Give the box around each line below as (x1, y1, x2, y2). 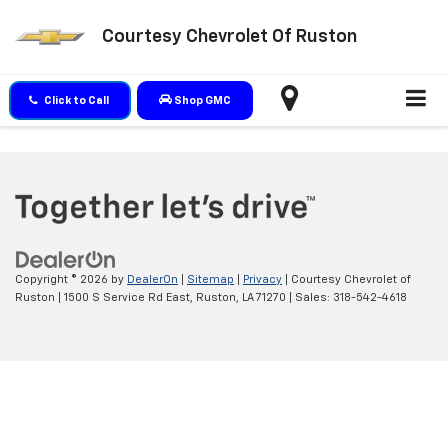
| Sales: (286, 291, 333, 303)
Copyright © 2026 (15, 273, 111, 285)
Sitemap (187, 273, 234, 285)
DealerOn (127, 273, 178, 285)
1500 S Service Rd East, (61, 291, 193, 303)
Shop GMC (172, 95, 231, 107)
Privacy (243, 273, 282, 285)
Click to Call (44, 95, 109, 107)
